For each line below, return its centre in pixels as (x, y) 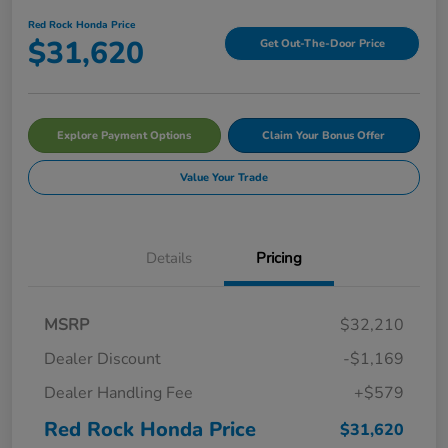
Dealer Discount (102, 358)
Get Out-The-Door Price (322, 44)
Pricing (279, 257)
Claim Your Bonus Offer (324, 135)
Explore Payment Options (124, 135)
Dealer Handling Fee (118, 392)
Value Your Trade (224, 177)
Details (169, 257)
